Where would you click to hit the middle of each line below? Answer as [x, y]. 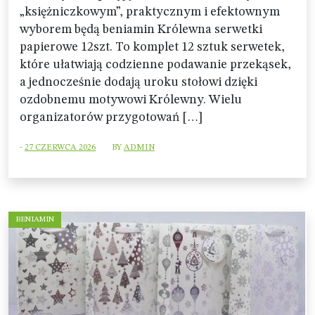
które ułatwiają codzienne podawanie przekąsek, [155, 65]
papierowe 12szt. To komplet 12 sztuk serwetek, [152, 47]
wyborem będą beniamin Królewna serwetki [141, 30]
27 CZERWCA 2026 [60, 148]
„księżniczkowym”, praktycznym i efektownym [150, 12]
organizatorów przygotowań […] [111, 118]
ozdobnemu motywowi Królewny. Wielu [131, 100]
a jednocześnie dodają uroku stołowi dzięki [139, 83]
